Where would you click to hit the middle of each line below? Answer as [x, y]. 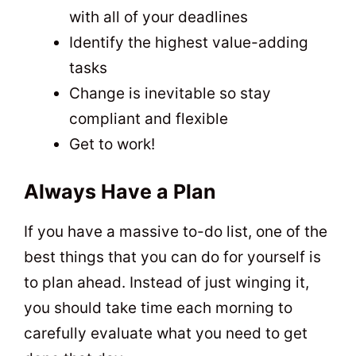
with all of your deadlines [159, 17]
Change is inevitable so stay [170, 93]
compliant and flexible [149, 118]
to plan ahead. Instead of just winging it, [166, 283]
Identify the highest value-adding [189, 42]
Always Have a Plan [120, 192]
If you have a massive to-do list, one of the [176, 232]
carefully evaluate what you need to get [166, 334]
